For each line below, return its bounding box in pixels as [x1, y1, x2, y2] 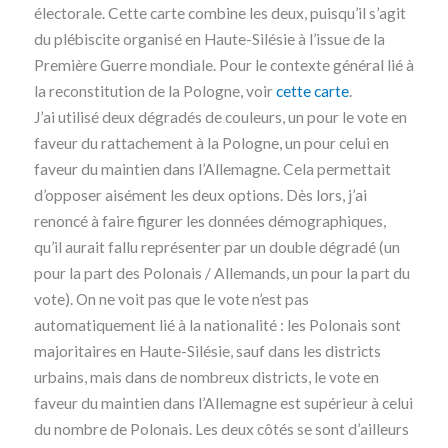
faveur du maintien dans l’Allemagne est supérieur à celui [33, 394, 413, 413]
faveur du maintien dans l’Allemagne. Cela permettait [33, 160, 391, 179]
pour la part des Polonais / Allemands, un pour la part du [33, 264, 410, 283]
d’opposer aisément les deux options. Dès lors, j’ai [33, 186, 367, 205]
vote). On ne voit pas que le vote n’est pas [33, 290, 309, 309]
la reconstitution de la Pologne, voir [33, 82, 276, 101]
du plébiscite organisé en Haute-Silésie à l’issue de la [33, 30, 385, 49]
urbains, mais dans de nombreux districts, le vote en [33, 368, 379, 387]
